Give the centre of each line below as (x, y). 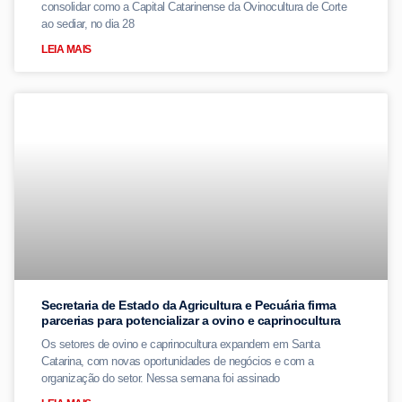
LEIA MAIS (66, 49)
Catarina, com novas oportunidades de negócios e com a (178, 361)
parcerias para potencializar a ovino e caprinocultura (191, 320)
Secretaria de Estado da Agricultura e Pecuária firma (188, 305)
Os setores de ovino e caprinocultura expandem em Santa (180, 344)
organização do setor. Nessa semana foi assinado (161, 378)
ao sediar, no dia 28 (87, 24)
